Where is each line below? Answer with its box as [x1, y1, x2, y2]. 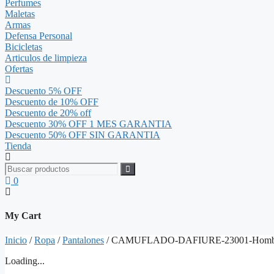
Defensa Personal [5, 31, 72, 41]
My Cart [5, 210, 41, 221]
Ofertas [5, 64, 33, 74]
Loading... [5, 255, 45, 266]
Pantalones [62, 234, 104, 245]
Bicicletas [5, 42, 42, 52]
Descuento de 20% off [5, 108, 91, 118]
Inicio [5, 234, 27, 245]
